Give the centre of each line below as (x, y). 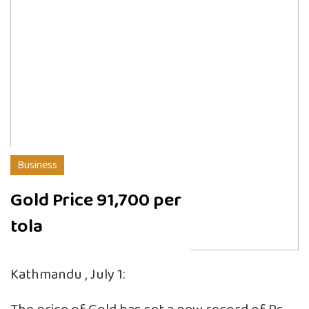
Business (37, 165)
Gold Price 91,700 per (96, 200)
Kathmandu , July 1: (68, 275)
